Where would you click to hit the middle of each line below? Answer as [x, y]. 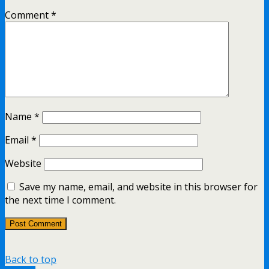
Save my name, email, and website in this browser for [138, 187]
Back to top [31, 260]
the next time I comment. [60, 200]
